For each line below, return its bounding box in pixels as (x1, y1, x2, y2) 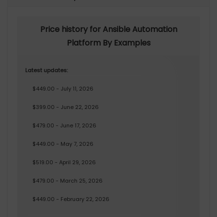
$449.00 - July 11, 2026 (32, 85, 93, 93)
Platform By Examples (66, 37, 151, 49)
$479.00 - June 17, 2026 (32, 122, 96, 130)
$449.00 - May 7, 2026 (32, 140, 93, 148)
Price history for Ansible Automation (40, 24, 177, 35)
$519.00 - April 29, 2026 (32, 158, 96, 167)
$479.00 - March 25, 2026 (32, 177, 103, 185)
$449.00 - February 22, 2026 (32, 195, 109, 203)
